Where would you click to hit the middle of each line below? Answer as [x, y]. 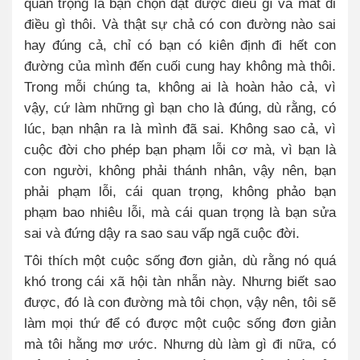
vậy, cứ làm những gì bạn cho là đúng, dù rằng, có [180, 107]
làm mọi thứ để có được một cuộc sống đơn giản [180, 323]
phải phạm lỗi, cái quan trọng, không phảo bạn [180, 191]
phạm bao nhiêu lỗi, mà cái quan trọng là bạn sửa [180, 212]
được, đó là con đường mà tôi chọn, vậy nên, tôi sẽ [180, 302]
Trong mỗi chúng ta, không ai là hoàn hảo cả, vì [180, 86]
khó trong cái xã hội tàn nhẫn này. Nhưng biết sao [180, 281]
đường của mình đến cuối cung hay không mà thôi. [180, 65]
